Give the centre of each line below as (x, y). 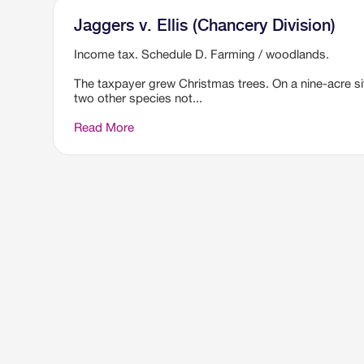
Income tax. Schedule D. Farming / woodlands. (201, 54)
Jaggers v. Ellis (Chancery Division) (205, 25)
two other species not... (138, 98)
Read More (104, 127)
